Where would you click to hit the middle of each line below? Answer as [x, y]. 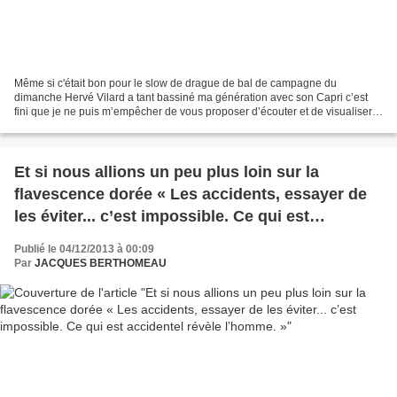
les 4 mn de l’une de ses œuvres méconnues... [126, 125]
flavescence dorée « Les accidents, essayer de [191, 194]
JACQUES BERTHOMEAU [101, 263]
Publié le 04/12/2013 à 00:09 [84, 249]
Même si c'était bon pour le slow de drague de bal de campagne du [175, 83]
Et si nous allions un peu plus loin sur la [167, 171]
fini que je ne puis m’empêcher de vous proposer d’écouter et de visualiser [193, 111]
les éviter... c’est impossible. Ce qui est [162, 216]
